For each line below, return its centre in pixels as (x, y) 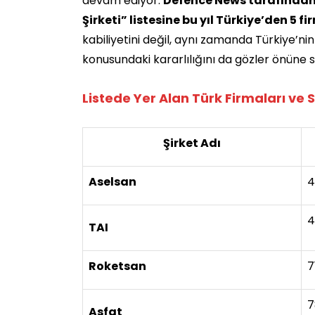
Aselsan (112, 181)
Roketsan (117, 266)
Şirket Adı (192, 143)
